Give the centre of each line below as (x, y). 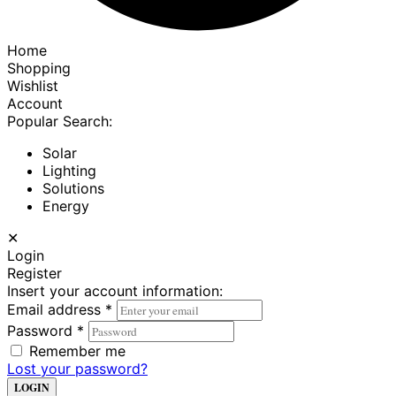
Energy (66, 206)
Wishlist (33, 86)
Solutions (73, 189)
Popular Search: (60, 122)
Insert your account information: (115, 291)
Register (34, 274)
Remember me (77, 351)
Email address (56, 310)
